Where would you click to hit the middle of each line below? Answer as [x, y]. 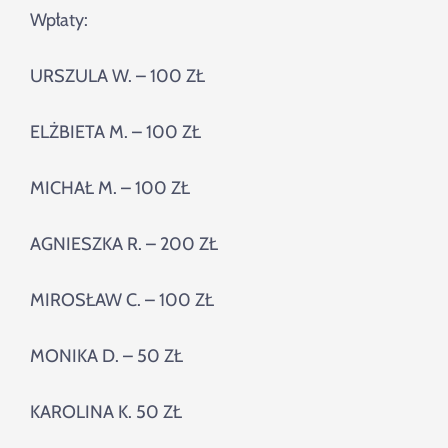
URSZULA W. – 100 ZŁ [117, 76]
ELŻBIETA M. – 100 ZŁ [115, 132]
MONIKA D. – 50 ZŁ [106, 356]
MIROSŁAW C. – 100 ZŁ [122, 300]
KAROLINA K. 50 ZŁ [106, 412]
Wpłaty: [59, 20]
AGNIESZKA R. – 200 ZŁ [124, 244]
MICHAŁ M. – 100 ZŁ [110, 188]
